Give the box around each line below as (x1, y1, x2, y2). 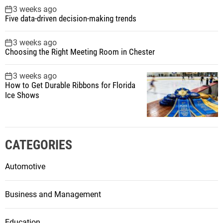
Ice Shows (5, 90, 39, 100)
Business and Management (5, 189, 101, 199)
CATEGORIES (5, 137, 72, 152)
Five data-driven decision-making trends (5, 13, 136, 23)
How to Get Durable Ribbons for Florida (5, 80, 135, 90)
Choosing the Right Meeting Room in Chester (5, 46, 155, 57)
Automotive (5, 161, 45, 171)
